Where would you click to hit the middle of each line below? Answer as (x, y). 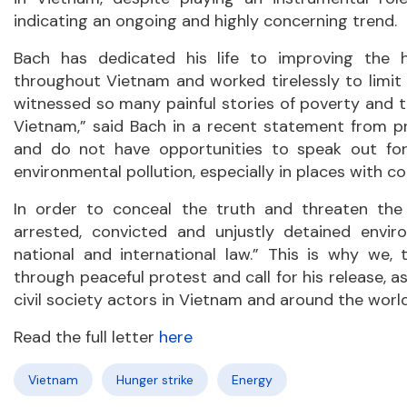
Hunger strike (155, 380)
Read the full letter (86, 338)
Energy (252, 380)
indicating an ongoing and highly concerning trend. (205, 21)
